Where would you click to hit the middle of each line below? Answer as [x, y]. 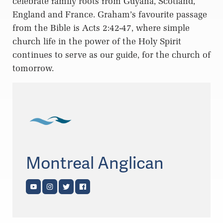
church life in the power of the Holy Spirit [97, 42]
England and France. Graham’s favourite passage [110, 15]
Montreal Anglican [95, 163]
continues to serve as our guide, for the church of [111, 55]
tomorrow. [33, 68]
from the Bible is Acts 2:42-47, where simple [101, 28]
